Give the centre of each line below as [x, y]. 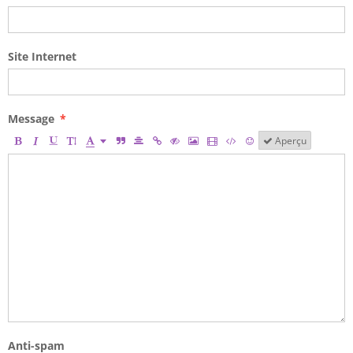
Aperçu [290, 140]
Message [31, 118]
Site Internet [42, 56]
